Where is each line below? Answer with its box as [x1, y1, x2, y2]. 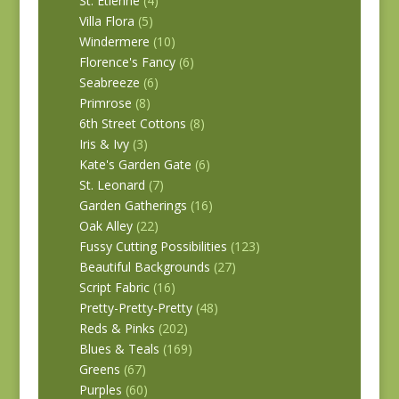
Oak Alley [78, 216, 133, 234]
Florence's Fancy [78, 53, 175, 70]
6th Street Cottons [78, 114, 186, 132]
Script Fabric [78, 278, 150, 296]
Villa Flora [78, 12, 134, 29]
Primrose [78, 94, 132, 111]
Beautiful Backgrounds [78, 257, 210, 275]
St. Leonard [78, 175, 145, 193]
